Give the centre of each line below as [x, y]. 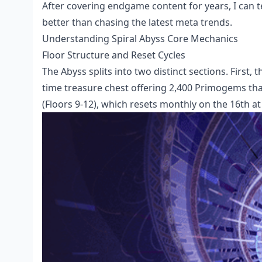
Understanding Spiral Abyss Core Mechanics [140, 39]
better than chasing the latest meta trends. [137, 22]
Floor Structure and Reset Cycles [114, 55]
